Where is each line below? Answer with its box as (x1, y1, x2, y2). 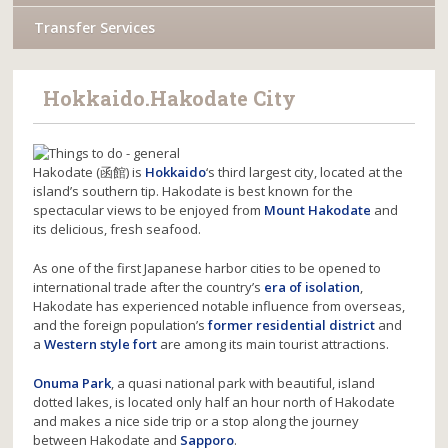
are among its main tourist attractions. (157, 335, 390, 353)
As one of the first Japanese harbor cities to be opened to (33, 259, 382, 277)
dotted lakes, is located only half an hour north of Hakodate (33, 393, 396, 411)
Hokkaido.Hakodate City (43, 85, 297, 111)
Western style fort (44, 335, 158, 353)
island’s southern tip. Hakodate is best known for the (33, 182, 354, 200)
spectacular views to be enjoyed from (33, 201, 265, 219)
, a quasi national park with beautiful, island (111, 374, 376, 392)
